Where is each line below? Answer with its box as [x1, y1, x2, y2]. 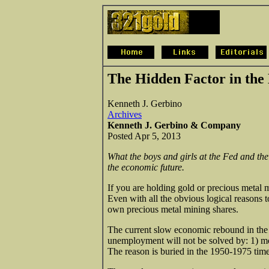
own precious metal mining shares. [107, 204, 238, 214]
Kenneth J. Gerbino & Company [107, 119, 241, 130]
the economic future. [107, 162, 184, 172]
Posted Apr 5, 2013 [107, 130, 181, 141]
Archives [107, 109, 142, 119]
